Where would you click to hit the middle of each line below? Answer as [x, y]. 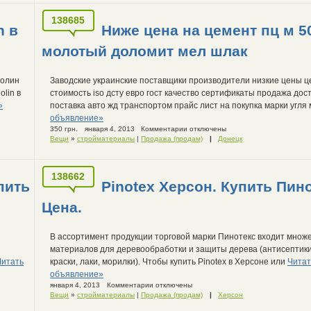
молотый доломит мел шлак [145, 51]
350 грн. [64, 128]
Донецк [230, 138]
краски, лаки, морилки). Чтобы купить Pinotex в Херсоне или [169, 261]
